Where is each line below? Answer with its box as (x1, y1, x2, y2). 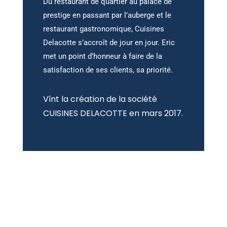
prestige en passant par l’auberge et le (43, 11, 173, 20)
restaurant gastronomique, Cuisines (43, 24, 164, 34)
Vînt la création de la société (43, 93, 157, 105)
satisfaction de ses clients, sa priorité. (43, 65, 173, 75)
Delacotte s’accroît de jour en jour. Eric (43, 38, 175, 48)
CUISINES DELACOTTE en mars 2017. (43, 107, 183, 120)
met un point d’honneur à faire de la (43, 52, 162, 61)
